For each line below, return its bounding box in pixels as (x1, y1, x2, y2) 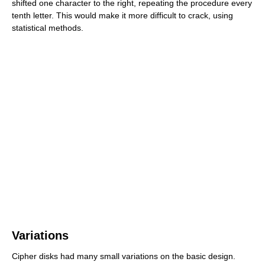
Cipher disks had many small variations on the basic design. (12, 251, 235, 261)
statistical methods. (12, 23, 83, 33)
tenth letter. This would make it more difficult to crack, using (12, 11, 233, 21)
